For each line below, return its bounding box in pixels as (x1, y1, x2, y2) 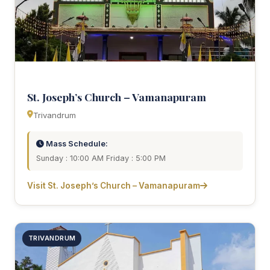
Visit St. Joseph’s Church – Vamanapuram (27, 180, 200, 190)
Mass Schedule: (44, 139, 108, 148)
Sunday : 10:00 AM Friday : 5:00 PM (36, 153, 166, 163)
